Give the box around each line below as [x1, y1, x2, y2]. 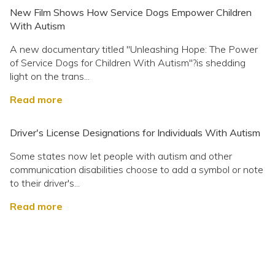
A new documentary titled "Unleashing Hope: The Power [10, 43, 258, 56]
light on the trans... [10, 70, 90, 83]
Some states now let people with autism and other [10, 150, 232, 163]
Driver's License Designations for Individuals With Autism [10, 126, 260, 139]
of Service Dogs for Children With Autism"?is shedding [10, 56, 246, 69]
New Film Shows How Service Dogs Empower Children [10, 6, 252, 19]
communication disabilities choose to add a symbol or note [10, 163, 263, 176]
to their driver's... [10, 177, 80, 190]
